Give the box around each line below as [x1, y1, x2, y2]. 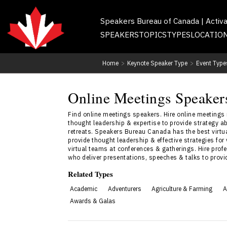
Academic [69, 184, 97, 193]
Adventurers [107, 184, 141, 193]
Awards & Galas [69, 197, 116, 205]
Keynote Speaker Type [127, 59, 187, 67]
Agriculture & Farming [152, 184, 213, 193]
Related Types [68, 168, 113, 179]
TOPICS [138, 29, 167, 40]
